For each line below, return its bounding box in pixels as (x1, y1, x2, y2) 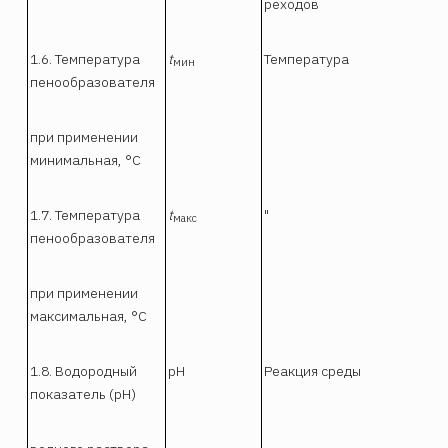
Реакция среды (264, 361, 362, 380)
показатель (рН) (30, 384, 137, 403)
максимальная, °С (30, 306, 148, 325)
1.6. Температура (30, 49, 141, 68)
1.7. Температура (30, 205, 141, 224)
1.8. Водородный (30, 361, 138, 380)
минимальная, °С (30, 150, 142, 169)
